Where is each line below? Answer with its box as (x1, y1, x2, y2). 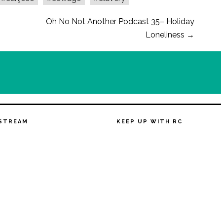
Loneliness (146, 30, 184, 39)
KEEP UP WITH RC (116, 118, 183, 125)
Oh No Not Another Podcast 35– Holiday (46, 17, 194, 26)
